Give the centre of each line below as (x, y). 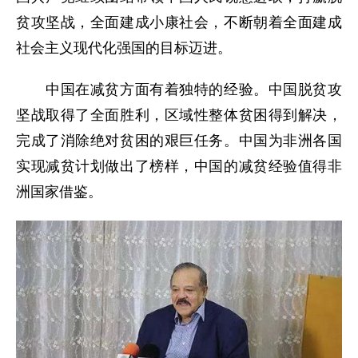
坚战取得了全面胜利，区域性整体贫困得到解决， (179, 115)
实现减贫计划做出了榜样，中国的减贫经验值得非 (179, 166)
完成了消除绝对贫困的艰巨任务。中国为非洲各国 (179, 140)
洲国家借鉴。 (59, 191)
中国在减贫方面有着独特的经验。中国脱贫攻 (179, 89)
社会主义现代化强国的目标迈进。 (124, 48)
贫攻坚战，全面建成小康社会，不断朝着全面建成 (179, 22)
